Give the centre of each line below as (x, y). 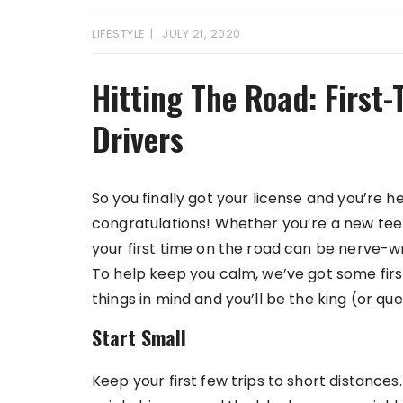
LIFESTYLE (119, 33)
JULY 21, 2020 (201, 33)
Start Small (139, 337)
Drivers (138, 138)
